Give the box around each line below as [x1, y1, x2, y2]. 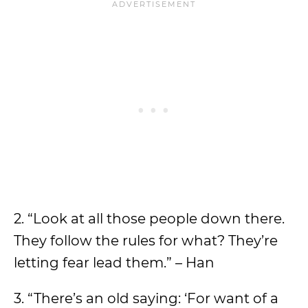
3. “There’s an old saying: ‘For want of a [14, 290, 278, 307]
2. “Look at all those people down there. [14, 210, 285, 227]
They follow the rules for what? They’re [14, 232, 278, 249]
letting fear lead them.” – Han [14, 254, 214, 271]
